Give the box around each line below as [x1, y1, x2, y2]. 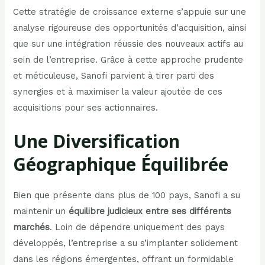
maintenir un [13, 206, 69, 217]
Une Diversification [13, 129, 180, 154]
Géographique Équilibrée [13, 152, 229, 177]
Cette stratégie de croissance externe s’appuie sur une [13, 7, 247, 18]
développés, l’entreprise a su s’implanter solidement [13, 238, 238, 249]
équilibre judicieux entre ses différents [69, 206, 232, 217]
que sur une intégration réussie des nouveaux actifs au [13, 38, 244, 50]
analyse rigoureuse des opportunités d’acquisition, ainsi [13, 22, 247, 34]
